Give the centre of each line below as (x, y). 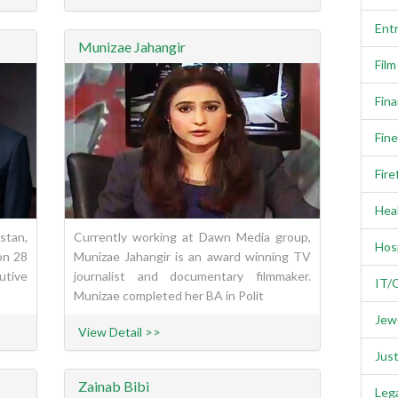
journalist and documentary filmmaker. (192, 276)
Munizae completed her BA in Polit (169, 296)
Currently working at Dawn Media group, (192, 237)
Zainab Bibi (114, 386)
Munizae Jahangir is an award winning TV (192, 257)
